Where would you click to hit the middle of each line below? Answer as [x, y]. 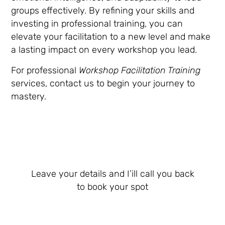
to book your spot [113, 187]
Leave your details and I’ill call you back [113, 174]
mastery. [29, 96]
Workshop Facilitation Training [140, 70]
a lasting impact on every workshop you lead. [104, 50]
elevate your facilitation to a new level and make [111, 37]
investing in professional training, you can [97, 24]
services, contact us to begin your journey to [103, 83]
